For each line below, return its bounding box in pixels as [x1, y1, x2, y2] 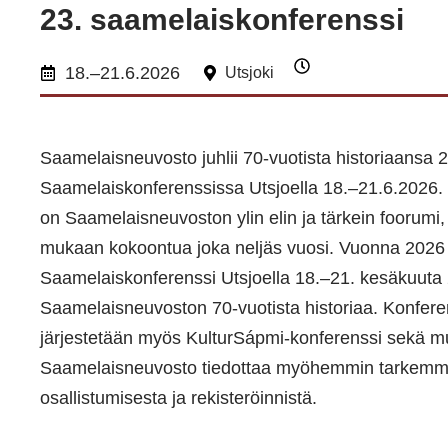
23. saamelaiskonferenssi [40, 3, 404, 36]
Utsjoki [225, 64, 274, 81]
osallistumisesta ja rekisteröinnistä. [40, 388, 317, 408]
